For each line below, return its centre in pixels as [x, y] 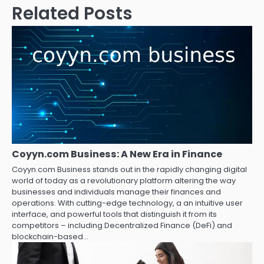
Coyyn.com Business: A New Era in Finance [117, 154]
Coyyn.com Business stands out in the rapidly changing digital [129, 170]
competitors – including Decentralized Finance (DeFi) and [122, 226]
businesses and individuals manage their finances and [116, 192]
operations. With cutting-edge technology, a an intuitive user [127, 203]
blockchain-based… [50, 237]
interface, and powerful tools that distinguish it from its [114, 214]
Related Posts [72, 14]
